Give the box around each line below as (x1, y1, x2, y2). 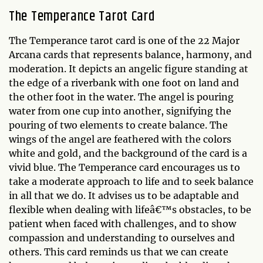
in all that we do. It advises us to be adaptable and (9, 190, 239, 202)
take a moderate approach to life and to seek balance (9, 176, 254, 188)
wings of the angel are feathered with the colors (9, 133, 231, 146)
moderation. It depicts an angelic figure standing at (9, 63, 248, 75)
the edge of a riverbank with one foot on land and (9, 77, 239, 89)
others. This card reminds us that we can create (9, 246, 228, 258)
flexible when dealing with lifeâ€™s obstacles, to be (9, 204, 251, 216)
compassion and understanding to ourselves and (9, 232, 235, 244)
